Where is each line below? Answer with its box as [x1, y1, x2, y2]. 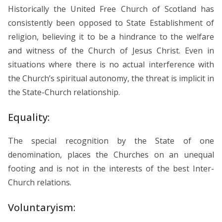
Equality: [8, 110, 50, 124]
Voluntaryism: [8, 200, 75, 214]
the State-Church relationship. [8, 86, 120, 98]
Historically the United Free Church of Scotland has [8, 3, 214, 14]
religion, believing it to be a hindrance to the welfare [8, 31, 214, 42]
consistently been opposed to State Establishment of [8, 17, 214, 28]
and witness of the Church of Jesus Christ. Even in [8, 45, 214, 56]
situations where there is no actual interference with [8, 58, 214, 70]
